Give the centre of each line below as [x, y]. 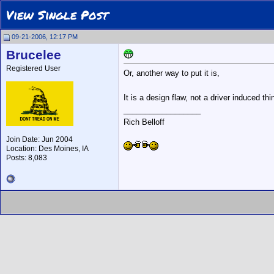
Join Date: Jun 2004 [39, 139]
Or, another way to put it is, [172, 73]
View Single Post [57, 15]
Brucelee [34, 55]
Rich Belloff [144, 122]
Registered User [33, 68]
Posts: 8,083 [27, 158]
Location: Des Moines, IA [47, 149]
